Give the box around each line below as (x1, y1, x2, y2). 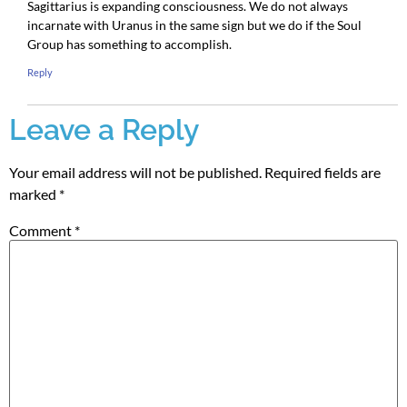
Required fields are (264, 163, 381, 181)
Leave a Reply (9, 112, 200, 146)
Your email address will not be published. (9, 163, 262, 181)
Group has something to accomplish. (27, 36, 232, 53)
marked (9, 184, 59, 203)
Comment (9, 222, 74, 240)
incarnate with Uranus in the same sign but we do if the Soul (27, 17, 362, 34)
